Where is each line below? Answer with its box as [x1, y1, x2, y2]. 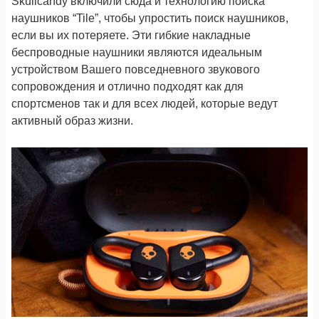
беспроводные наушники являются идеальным [11, 46, 262, 59]
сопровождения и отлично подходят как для [11, 80, 244, 93]
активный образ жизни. [11, 115, 133, 127]
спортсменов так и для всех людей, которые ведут [11, 98, 278, 110]
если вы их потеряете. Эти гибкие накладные [11, 29, 251, 42]
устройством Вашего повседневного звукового [11, 63, 260, 76]
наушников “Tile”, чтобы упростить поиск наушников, [11, 12, 288, 25]
